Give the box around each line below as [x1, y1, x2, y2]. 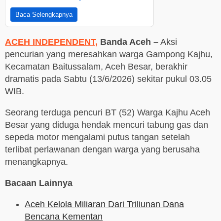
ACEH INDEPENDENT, [5, 37, 98, 47]
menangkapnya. [5, 157, 68, 167]
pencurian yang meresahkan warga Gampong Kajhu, [5, 49, 213, 60]
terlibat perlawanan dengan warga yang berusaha [5, 145, 200, 155]
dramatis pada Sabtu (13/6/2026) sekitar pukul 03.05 [5, 74, 212, 84]
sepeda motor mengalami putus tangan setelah [5, 132, 190, 143]
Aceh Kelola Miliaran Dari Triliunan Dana [25, 199, 184, 210]
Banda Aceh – [100, 37, 158, 47]
